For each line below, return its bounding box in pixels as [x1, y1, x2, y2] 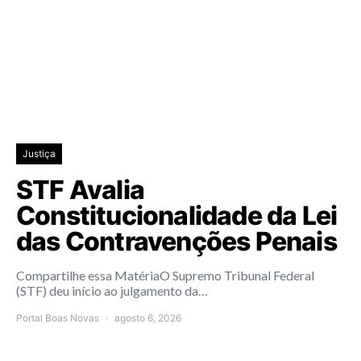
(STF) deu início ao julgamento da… [16, 283, 208, 298]
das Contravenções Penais [16, 226, 337, 257]
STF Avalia [16, 174, 144, 205]
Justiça [23, 147, 56, 160]
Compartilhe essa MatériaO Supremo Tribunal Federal [16, 268, 314, 283]
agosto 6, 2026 [114, 312, 181, 324]
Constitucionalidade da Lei [16, 200, 338, 231]
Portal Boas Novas [16, 312, 99, 324]
